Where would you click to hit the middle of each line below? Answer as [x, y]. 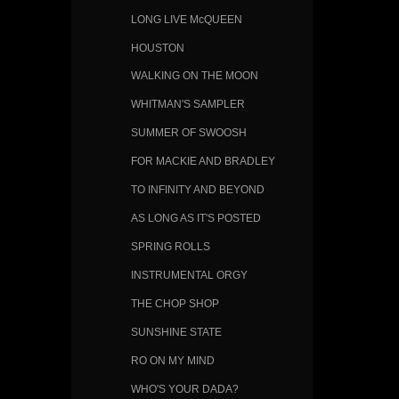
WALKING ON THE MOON [194, 76]
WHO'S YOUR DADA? [184, 388]
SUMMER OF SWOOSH [188, 133]
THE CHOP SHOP [175, 303]
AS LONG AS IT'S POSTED [195, 218]
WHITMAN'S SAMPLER [187, 104]
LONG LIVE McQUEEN [186, 19]
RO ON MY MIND [172, 360]
